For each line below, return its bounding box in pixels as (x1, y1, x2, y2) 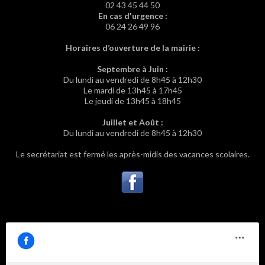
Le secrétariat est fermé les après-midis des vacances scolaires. (15, 149, 250, 160)
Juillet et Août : (102, 117, 163, 128)
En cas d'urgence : (98, 11, 167, 21)
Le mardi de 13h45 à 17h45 (83, 85, 182, 96)
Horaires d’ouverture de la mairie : (65, 43, 200, 53)
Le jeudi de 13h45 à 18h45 (84, 96, 181, 106)
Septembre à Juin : (97, 64, 168, 75)
